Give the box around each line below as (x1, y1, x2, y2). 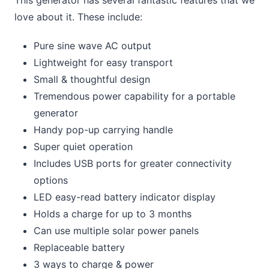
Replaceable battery (34, 241, 125, 253)
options (34, 174, 68, 186)
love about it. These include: (14, 11, 142, 23)
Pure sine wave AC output (34, 39, 151, 52)
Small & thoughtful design (34, 73, 150, 85)
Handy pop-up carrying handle (34, 123, 173, 136)
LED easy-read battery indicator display (34, 190, 216, 203)
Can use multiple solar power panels (34, 224, 199, 237)
